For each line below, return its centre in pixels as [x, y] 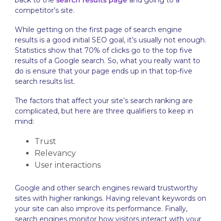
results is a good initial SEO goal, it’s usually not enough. [110, 40]
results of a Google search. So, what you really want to [108, 61]
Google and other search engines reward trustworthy [106, 188]
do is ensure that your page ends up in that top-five [104, 71]
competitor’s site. [45, 10]
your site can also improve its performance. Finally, [101, 209]
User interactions [68, 165]
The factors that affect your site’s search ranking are [104, 101]
